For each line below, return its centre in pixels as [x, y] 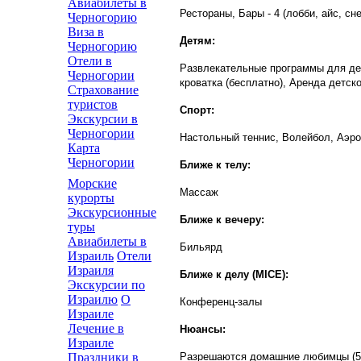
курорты [91, 198]
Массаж [199, 192]
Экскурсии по [106, 285]
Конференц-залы [221, 301]
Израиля [91, 270]
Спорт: [197, 110]
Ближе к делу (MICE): [234, 274]
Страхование [103, 90]
